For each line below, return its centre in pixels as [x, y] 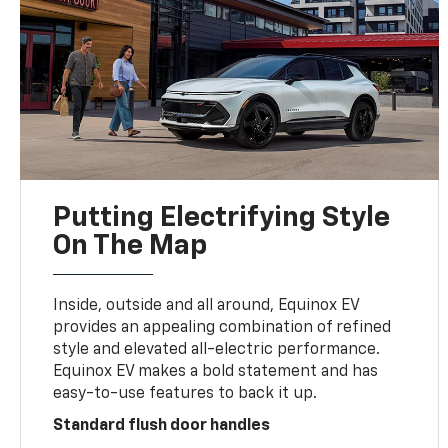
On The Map [130, 245]
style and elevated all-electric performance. [217, 349]
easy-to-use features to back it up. [185, 393]
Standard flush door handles [162, 425]
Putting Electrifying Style [222, 217]
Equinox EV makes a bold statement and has [216, 371]
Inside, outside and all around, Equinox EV [206, 305]
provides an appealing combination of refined [222, 327]
